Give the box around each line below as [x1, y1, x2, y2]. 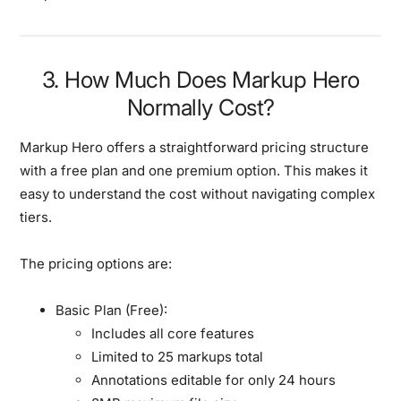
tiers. [20, 208, 53, 226]
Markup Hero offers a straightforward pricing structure [20, 138, 370, 156]
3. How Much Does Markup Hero [41, 65, 360, 93]
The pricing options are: [20, 254, 173, 272]
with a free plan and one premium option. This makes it [20, 161, 369, 179]
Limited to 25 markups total [91, 347, 264, 365]
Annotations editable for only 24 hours [91, 371, 337, 388]
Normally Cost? [126, 93, 275, 121]
